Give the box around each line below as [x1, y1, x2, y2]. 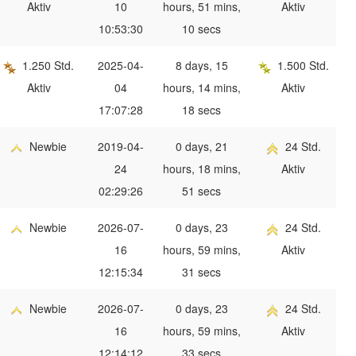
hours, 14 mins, [162, 79, 241, 96]
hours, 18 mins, [162, 161, 241, 177]
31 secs [182, 264, 221, 281]
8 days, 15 [175, 57, 228, 74]
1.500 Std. [277, 57, 329, 74]
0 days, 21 [175, 138, 228, 155]
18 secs [182, 102, 221, 118]
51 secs [182, 183, 221, 199]
